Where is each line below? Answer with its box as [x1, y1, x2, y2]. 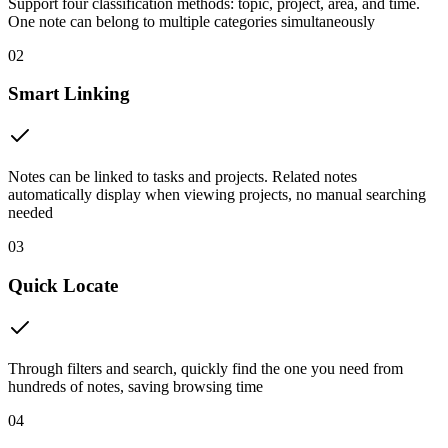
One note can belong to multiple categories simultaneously [8, 12, 375, 30]
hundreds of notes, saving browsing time [8, 377, 263, 395]
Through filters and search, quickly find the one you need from [8, 359, 403, 377]
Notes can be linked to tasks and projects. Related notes [8, 168, 357, 186]
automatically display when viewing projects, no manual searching [8, 186, 426, 204]
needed [8, 204, 53, 222]
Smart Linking [8, 83, 130, 105]
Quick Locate [8, 274, 118, 296]
